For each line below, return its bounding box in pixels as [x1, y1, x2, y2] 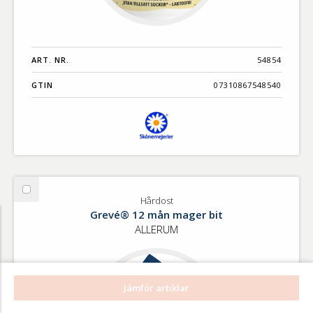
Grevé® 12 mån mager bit [90, 207, 223, 221]
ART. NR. [31, 54, 69, 65]
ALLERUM [135, 221, 178, 236]
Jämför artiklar [124, 282, 189, 294]
